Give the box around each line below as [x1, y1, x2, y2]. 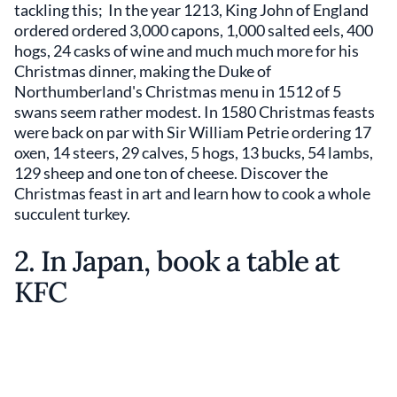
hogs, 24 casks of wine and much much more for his [14, 41, 359, 60]
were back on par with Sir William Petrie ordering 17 [14, 122, 371, 142]
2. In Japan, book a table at [14, 243, 340, 279]
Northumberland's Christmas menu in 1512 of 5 [14, 82, 341, 101]
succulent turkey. [14, 204, 130, 223]
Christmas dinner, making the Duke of [14, 61, 271, 81]
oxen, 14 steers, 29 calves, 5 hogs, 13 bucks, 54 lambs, [14, 143, 373, 162]
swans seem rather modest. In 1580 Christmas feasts [14, 102, 375, 121]
